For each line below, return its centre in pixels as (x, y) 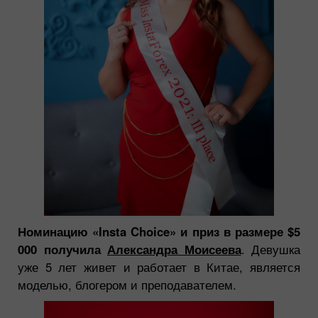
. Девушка (270, 249)
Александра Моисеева (174, 249)
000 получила (62, 249)
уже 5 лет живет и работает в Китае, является (159, 267)
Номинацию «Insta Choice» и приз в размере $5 (159, 231)
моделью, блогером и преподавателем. (127, 284)
